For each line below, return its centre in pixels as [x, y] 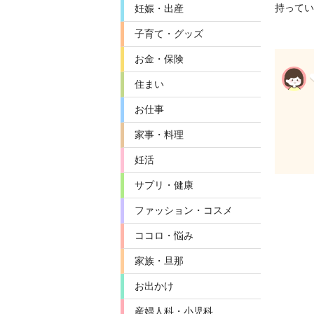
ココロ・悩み [164, 235]
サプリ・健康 [164, 185]
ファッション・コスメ [184, 210]
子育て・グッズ [169, 34]
